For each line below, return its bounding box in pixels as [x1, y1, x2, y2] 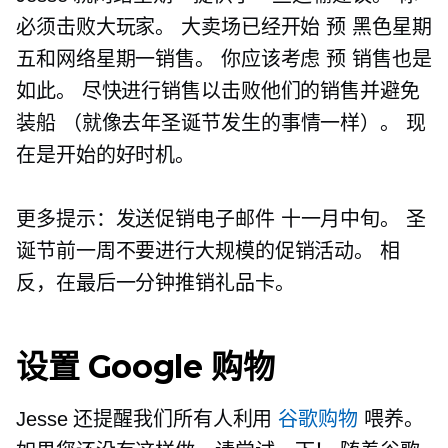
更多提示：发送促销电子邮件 [16, 208, 281, 231]
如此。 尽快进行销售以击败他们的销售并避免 [16, 80, 420, 103]
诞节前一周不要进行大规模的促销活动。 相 [16, 240, 400, 263]
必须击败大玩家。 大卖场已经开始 [16, 16, 327, 39]
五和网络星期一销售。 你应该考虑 [16, 48, 327, 71]
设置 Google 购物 [16, 347, 275, 387]
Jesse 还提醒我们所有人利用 [16, 408, 279, 431]
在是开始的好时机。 [16, 144, 196, 167]
